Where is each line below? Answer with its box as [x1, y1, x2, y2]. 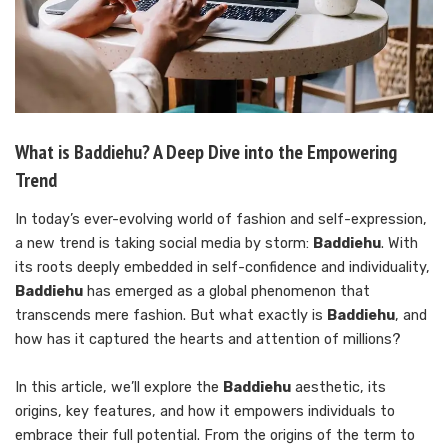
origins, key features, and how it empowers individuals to [15, 403, 395, 421]
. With [381, 235, 418, 253]
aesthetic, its [291, 379, 386, 397]
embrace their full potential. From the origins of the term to [15, 427, 415, 445]
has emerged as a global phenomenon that [83, 283, 370, 301]
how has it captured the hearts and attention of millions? [15, 331, 401, 349]
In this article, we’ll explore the [15, 379, 223, 397]
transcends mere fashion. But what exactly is [15, 307, 327, 325]
